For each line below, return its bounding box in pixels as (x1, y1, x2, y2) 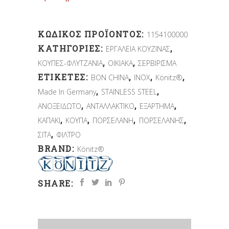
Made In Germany (38, 87, 96, 97)
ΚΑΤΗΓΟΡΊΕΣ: (38, 43, 106, 54)
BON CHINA (91, 73, 129, 83)
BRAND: (38, 143, 78, 154)
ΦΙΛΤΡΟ (56, 130, 81, 140)
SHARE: (38, 177, 74, 189)
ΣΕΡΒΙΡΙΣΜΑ (138, 58, 177, 68)
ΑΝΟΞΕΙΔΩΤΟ (38, 101, 81, 111)
